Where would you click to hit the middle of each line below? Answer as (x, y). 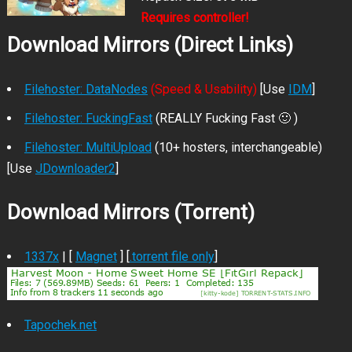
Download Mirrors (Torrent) (130, 212)
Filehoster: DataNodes (86, 89)
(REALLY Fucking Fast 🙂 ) (226, 118)
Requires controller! (194, 18)
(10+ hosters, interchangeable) (236, 147)
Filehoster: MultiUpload (88, 147)
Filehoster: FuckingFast (88, 118)
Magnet (96, 257)
